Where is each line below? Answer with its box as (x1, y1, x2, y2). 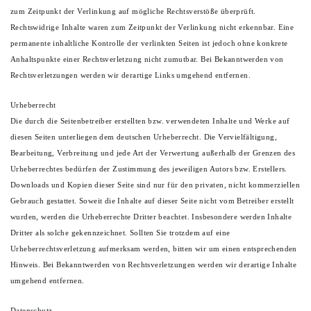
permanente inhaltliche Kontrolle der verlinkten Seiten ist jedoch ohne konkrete (10, 40, 288, 47)
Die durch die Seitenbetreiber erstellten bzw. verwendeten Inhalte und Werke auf (10, 117, 290, 125)
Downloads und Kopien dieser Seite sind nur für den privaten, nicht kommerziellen (10, 181, 300, 189)
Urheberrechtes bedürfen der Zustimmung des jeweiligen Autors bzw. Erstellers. (10, 165, 287, 173)
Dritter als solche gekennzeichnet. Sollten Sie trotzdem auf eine (10, 229, 230, 237)
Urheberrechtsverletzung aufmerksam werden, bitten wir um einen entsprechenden (10, 245, 297, 253)
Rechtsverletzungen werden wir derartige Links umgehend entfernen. (10, 72, 251, 79)
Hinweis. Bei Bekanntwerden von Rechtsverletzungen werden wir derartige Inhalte (10, 261, 297, 269)
